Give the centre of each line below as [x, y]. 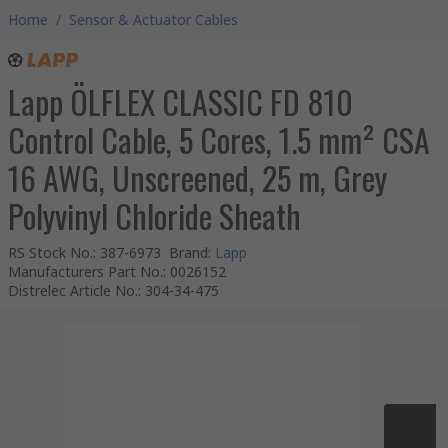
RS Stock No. [50, 252]
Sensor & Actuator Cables [153, 19]
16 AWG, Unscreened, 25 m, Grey [197, 177]
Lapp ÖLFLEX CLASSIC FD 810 [180, 101]
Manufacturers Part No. [85, 271]
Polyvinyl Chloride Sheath [154, 215]
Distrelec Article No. [73, 290]
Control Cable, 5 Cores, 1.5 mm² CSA [219, 139]
